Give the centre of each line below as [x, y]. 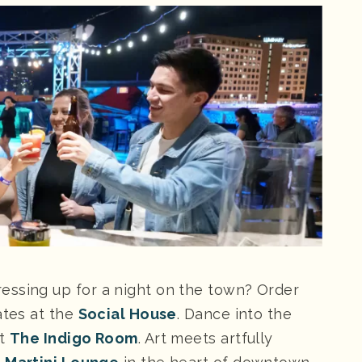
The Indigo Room [74, 338]
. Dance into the [234, 314]
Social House [127, 314]
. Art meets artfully [205, 338]
